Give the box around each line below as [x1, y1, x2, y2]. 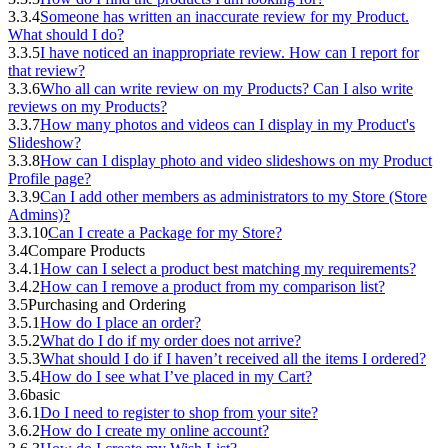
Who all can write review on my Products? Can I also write [40, 80, 413, 97]
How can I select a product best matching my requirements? [40, 260, 416, 277]
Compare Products [28, 242, 145, 259]
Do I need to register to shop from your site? [40, 404, 318, 421]
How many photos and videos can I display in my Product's [40, 116, 415, 133]
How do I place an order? [40, 314, 201, 331]
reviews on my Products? [8, 98, 167, 115]
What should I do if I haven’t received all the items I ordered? [40, 350, 426, 367]
